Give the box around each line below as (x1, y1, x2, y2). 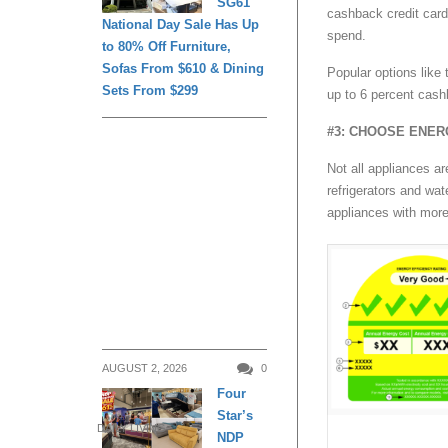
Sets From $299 (102, 83, 198, 99)
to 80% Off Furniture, (102, 39, 231, 55)
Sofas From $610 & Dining (102, 61, 264, 77)
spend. (327, 28, 366, 44)
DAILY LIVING (97, 421, 166, 434)
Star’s (217, 408, 253, 424)
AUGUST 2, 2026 (102, 362, 187, 375)
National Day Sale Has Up (102, 17, 259, 33)
